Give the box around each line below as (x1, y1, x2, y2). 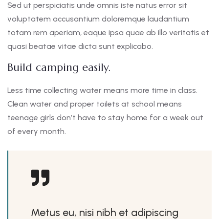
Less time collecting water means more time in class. (7, 85, 197, 95)
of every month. (7, 126, 66, 136)
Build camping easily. (7, 60, 110, 74)
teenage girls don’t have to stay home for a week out (7, 112, 203, 122)
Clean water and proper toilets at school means (7, 99, 182, 109)
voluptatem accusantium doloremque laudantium (7, 14, 189, 23)
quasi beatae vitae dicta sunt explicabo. (7, 41, 153, 51)
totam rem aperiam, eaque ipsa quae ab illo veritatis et (7, 27, 209, 37)
